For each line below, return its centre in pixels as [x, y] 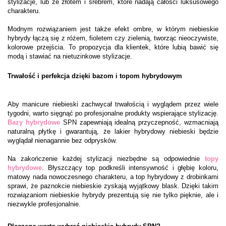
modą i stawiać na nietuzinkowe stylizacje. [70, 56]
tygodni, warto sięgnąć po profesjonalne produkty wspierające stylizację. [113, 113]
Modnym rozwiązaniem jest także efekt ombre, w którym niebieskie [113, 29]
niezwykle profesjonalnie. [44, 204]
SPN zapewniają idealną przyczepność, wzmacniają [139, 122]
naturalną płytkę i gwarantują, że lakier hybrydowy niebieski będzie [113, 131]
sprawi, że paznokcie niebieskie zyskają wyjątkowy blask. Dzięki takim [113, 186]
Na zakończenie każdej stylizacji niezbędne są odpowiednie [106, 158]
